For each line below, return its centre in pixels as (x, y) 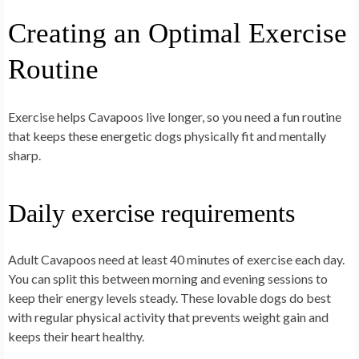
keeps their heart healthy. (76, 337)
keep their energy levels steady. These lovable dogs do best (169, 298)
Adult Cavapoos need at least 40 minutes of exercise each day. (176, 260)
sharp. (24, 155)
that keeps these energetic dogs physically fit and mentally (167, 136)
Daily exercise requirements (151, 214)
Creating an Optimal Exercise (177, 34)
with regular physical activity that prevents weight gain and (168, 317)
